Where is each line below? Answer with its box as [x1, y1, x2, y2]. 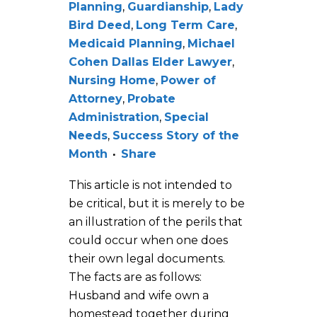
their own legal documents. [69, 251, 225, 265]
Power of [161, 73, 216, 87]
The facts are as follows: [69, 270, 202, 284]
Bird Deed [69, 18, 131, 32]
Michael [188, 36, 235, 50]
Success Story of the [113, 128, 239, 142]
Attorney [69, 91, 122, 105]
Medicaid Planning [69, 36, 183, 50]
